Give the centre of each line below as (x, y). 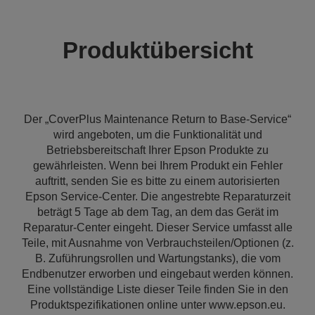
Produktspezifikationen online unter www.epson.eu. (157, 305)
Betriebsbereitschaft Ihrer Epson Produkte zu (157, 150)
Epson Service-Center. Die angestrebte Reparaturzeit (157, 197)
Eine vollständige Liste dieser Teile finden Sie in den (157, 289)
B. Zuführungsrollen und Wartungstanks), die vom (157, 258)
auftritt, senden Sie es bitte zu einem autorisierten (157, 181)
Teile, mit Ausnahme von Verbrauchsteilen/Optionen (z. (157, 243)
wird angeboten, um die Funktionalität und (157, 135)
